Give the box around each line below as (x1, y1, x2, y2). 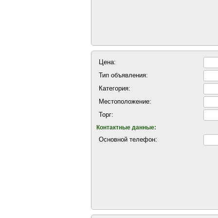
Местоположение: (99, 98, 151, 105)
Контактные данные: (96, 124, 156, 131)
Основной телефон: (99, 136, 157, 143)
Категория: (99, 85, 130, 92)
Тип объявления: (99, 72, 148, 79)
